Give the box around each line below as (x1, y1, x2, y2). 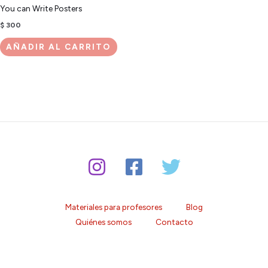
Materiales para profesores (65, 202, 162, 212)
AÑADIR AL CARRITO (6, 42, 111, 52)
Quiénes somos (75, 217, 132, 227)
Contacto (155, 217, 193, 227)
